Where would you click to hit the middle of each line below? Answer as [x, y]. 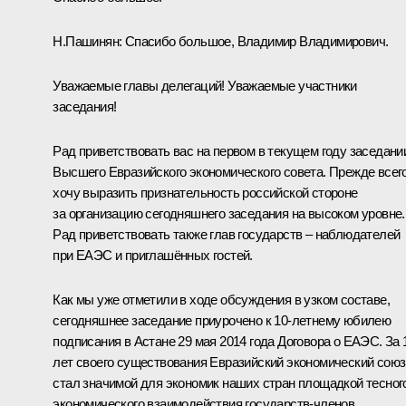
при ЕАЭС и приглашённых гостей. [153, 256]
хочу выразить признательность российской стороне [205, 193]
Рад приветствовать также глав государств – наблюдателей [227, 235]
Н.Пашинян [86, 42]
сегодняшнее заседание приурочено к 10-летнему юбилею [222, 321]
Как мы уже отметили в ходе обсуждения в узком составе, [221, 300]
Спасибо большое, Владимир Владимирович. [255, 42]
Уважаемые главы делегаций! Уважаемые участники [205, 86]
